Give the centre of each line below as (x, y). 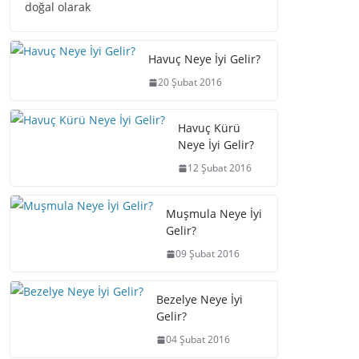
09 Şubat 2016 (208, 254)
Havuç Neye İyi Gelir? (204, 59)
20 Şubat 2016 (190, 82)
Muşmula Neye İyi (214, 214)
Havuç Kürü (209, 128)
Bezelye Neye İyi (200, 299)
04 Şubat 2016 (198, 339)
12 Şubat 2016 (220, 168)
